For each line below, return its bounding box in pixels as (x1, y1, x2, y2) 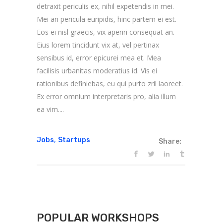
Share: (159, 137, 181, 146)
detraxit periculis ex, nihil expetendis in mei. (37, 1, 174, 11)
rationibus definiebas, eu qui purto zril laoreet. (37, 78, 183, 88)
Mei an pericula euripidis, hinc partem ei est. (37, 14, 176, 24)
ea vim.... (37, 104, 64, 114)
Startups (58, 135, 90, 144)
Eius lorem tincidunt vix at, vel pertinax (37, 40, 159, 50)
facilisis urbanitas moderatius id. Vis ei (37, 65, 157, 75)
